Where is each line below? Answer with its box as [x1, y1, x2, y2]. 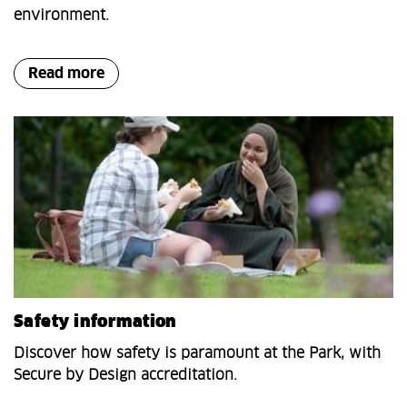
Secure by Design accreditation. [14, 368, 237, 383]
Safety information [14, 314, 177, 332]
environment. [14, 8, 109, 24]
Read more [28, 66, 104, 82]
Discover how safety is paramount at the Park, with [14, 346, 381, 362]
